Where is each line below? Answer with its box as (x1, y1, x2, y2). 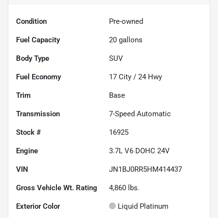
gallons (117, 36, 143, 45)
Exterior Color (16, 202, 60, 211)
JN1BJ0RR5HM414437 (109, 165, 182, 174)
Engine (16, 146, 38, 156)
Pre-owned (109, 17, 143, 26)
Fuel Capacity (16, 36, 60, 45)
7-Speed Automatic (109, 109, 171, 119)
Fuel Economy (16, 73, 61, 82)
